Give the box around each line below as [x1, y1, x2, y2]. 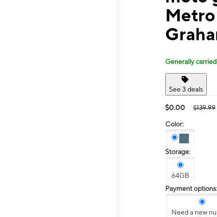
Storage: [165, 148, 190, 156]
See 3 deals [169, 85, 203, 93]
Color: [165, 120, 184, 128]
